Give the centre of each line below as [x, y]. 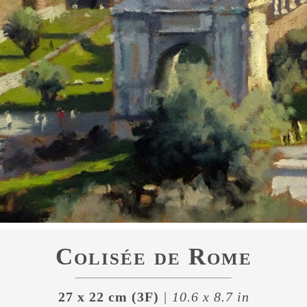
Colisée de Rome [153, 256]
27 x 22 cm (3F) [108, 296]
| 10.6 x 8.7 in [204, 296]
